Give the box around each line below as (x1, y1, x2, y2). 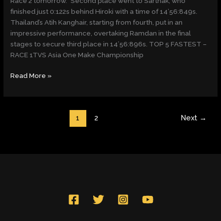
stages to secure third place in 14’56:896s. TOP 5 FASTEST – (10, 39, 207, 48)
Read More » (10, 72, 52, 80)
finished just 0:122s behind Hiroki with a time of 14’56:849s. (10, 7, 198, 15)
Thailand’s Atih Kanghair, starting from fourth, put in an (10, 18, 183, 26)
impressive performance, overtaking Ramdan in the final (10, 29, 191, 37)
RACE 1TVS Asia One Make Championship (10, 50, 144, 59)
